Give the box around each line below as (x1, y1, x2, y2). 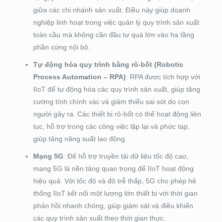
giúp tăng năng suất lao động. (33, 135, 127, 143)
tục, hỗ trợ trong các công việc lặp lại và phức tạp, (33, 122, 190, 131)
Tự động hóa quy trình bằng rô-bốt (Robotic (33, 60, 183, 69)
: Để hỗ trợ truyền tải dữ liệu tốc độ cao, (63, 152, 188, 161)
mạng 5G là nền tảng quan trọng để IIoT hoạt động (33, 165, 194, 173)
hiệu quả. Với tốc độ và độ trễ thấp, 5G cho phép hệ (33, 177, 196, 185)
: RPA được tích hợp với (125, 73, 200, 81)
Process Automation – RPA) (33, 73, 126, 81)
